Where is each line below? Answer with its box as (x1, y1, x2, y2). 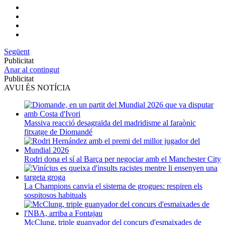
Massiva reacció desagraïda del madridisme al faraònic (24, 119, 196, 128)
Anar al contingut (4, 65, 59, 74)
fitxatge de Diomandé (24, 128, 92, 137)
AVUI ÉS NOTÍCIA (4, 83, 71, 92)
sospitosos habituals (24, 191, 86, 200)
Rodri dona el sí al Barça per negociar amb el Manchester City (24, 155, 221, 164)
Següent (4, 47, 30, 56)
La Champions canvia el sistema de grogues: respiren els (24, 182, 202, 191)
